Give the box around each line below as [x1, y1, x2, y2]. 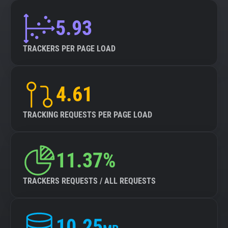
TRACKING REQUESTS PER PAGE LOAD [23, 110, 152, 120]
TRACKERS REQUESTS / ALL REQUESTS [23, 176, 156, 186]
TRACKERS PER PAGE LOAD [23, 44, 116, 53]
